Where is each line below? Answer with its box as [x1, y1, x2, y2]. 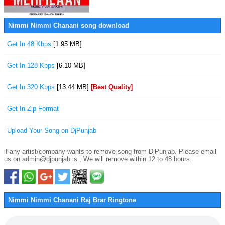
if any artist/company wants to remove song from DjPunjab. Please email [4, 148, 216, 155]
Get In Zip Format [7, 105, 59, 113]
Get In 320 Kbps [7, 83, 57, 91]
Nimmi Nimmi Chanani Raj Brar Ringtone [8, 196, 136, 204]
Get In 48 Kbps [7, 40, 53, 48]
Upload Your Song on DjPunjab [7, 127, 96, 134]
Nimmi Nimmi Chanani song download [8, 22, 129, 29]
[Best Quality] [91, 83, 133, 91]
